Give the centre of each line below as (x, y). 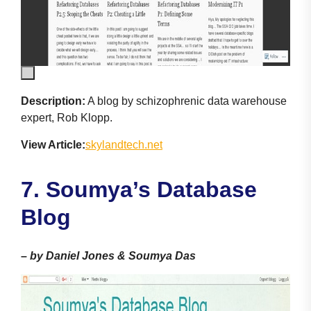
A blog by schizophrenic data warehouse (186, 101)
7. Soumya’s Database (139, 189)
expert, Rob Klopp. (67, 117)
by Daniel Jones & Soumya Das (113, 255)
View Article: (53, 144)
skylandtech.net (124, 144)
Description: (53, 101)
